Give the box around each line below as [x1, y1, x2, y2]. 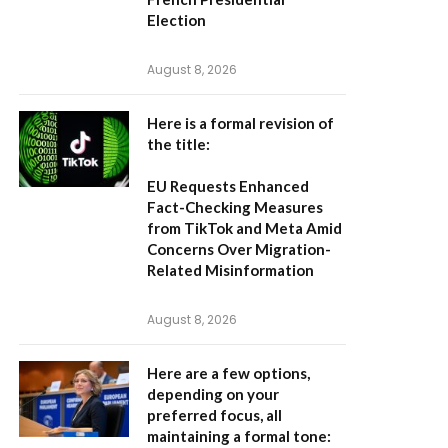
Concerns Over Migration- [147, 240, 331, 258]
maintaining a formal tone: [147, 427, 331, 445]
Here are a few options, [147, 364, 310, 382]
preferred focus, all [147, 406, 282, 424]
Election [147, 11, 206, 29]
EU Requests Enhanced [147, 177, 309, 195]
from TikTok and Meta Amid [147, 219, 342, 237]
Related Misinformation [147, 261, 314, 279]
